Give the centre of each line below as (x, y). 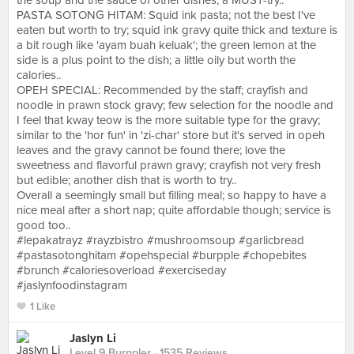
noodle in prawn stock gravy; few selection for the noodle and (175, 105)
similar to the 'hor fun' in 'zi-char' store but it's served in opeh (171, 135)
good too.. (43, 225)
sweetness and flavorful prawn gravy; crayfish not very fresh (169, 165)
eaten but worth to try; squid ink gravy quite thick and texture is (177, 30)
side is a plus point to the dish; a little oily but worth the (156, 60)
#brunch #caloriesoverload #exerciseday (121, 270)
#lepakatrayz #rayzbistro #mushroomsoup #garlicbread (160, 240)
